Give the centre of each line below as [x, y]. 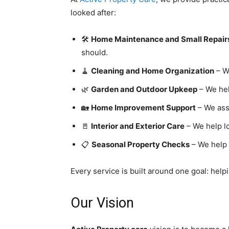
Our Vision [102, 203]
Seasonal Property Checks [141, 144]
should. [95, 52]
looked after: [93, 13]
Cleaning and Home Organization [153, 71]
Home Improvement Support [143, 108]
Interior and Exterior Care [138, 126]
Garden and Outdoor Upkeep [144, 89]
